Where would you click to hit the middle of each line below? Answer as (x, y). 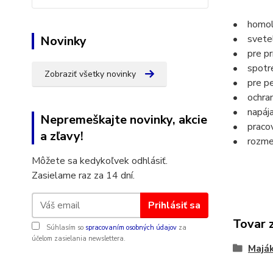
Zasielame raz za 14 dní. (83, 175)
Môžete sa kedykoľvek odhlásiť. (100, 161)
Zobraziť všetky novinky (90, 74)
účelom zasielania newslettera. (79, 239)
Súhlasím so (65, 228)
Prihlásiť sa (174, 205)
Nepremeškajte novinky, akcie (124, 120)
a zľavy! (62, 136)
